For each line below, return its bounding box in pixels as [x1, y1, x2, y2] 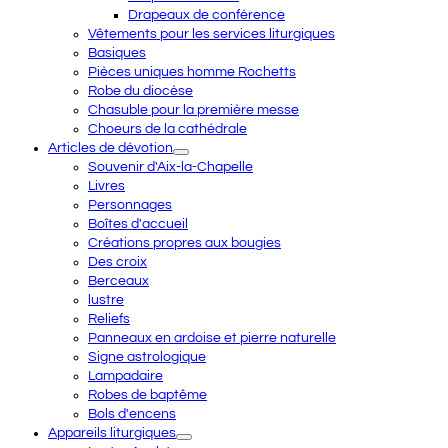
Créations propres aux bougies [88, 236, 281, 250]
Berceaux [88, 274, 149, 288]
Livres [88, 179, 125, 193]
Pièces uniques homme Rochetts [88, 65, 296, 79]
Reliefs [88, 312, 130, 326]
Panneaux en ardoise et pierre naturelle [88, 331, 336, 345]
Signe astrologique [88, 350, 206, 364]
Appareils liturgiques [48, 426, 176, 440]
